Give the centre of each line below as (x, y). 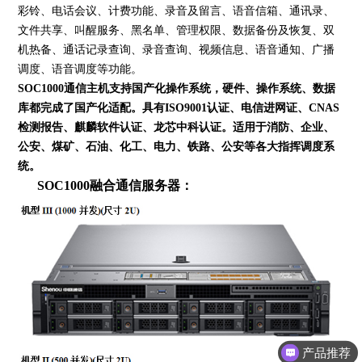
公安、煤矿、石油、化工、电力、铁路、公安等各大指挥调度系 (177, 147)
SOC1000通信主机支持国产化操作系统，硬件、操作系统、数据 (177, 89)
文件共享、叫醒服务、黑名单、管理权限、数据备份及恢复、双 (177, 31)
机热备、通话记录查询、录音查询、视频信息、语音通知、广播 (177, 50)
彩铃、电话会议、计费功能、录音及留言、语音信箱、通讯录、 (177, 11)
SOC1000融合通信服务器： (116, 186)
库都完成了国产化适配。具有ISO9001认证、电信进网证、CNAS (179, 108)
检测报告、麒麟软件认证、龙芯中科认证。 (126, 128)
